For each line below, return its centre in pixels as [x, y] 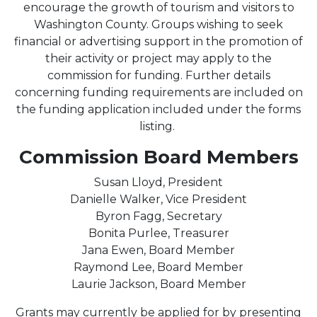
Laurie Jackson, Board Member [158, 284]
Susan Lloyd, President [158, 182]
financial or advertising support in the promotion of [158, 41]
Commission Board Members [158, 157]
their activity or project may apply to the [158, 58]
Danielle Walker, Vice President [158, 199]
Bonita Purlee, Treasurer [158, 233]
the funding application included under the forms [158, 109]
